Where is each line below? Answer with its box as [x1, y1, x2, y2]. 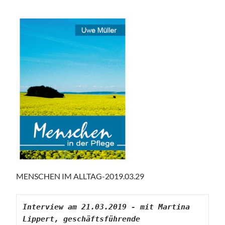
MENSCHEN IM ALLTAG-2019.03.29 [16, 171, 145, 181]
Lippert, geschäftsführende [23, 214, 141, 223]
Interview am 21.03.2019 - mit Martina [23, 202, 190, 211]
